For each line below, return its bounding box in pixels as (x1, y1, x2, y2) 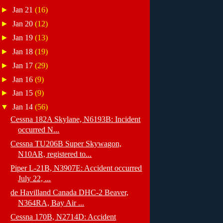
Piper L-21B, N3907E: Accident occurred (10, 163, 142, 172)
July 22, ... (18, 174, 51, 183)
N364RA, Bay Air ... (18, 198, 85, 207)
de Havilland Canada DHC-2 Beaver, (10, 188, 129, 197)
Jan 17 (12, 61, 35, 70)
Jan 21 (12, 5, 35, 14)
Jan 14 (12, 103, 35, 111)
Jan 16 (12, 75, 35, 84)
